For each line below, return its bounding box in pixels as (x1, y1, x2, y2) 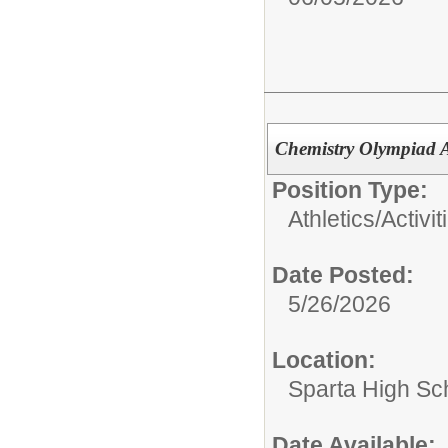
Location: (272, 347, 376, 374)
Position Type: (272, 177, 428, 204)
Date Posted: (272, 262, 414, 289)
